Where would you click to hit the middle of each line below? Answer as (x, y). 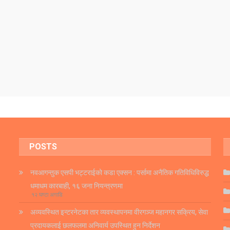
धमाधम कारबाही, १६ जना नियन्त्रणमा (77, 186)
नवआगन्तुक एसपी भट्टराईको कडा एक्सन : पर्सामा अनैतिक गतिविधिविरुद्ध (120, 173)
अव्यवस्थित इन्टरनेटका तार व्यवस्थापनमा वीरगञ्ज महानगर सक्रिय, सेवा (119, 212)
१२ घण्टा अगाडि (47, 195)
